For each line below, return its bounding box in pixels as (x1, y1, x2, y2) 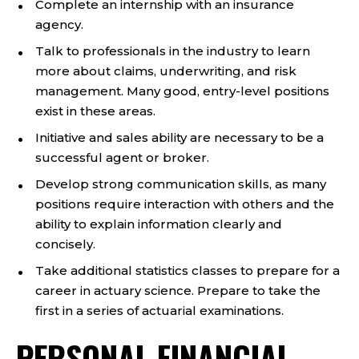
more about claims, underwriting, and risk (35, 63, 296, 79)
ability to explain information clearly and (35, 216, 282, 232)
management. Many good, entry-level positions (35, 83, 329, 99)
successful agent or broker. (35, 150, 209, 165)
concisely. (35, 236, 95, 252)
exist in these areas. (35, 103, 155, 119)
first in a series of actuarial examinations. (35, 303, 284, 318)
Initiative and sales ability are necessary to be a (35, 130, 324, 145)
